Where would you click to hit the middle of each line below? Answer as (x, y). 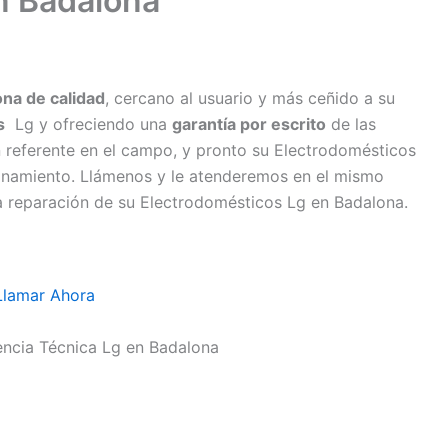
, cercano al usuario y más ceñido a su (250, 98)
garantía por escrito (249, 124)
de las (351, 124)
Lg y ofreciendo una (88, 124)
